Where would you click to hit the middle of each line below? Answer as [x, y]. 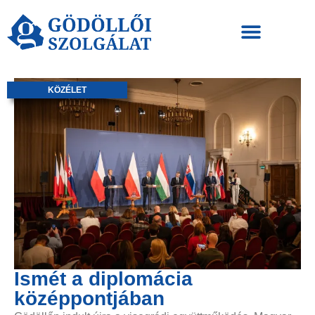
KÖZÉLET [67, 90]
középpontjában [89, 298]
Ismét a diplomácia [103, 278]
